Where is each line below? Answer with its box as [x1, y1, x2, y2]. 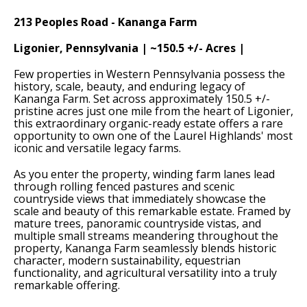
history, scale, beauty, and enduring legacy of [14, 79, 245, 94]
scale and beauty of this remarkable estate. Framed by [14, 204, 291, 219]
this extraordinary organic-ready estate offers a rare [14, 116, 283, 131]
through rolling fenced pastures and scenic [14, 179, 234, 194]
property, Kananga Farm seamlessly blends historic [14, 241, 276, 256]
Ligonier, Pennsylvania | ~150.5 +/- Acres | [14, 40, 245, 56]
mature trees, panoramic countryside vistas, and [14, 216, 261, 231]
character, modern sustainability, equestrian [14, 253, 241, 268]
